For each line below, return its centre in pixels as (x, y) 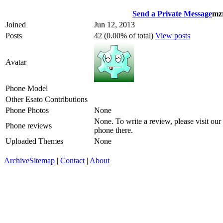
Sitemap (42, 160)
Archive (17, 160)
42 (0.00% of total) (125, 35)
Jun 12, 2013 (114, 24)
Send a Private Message (172, 13)
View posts (173, 35)
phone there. (113, 130)
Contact (72, 160)
